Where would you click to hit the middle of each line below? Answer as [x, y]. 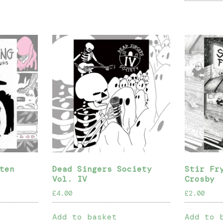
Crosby [200, 179]
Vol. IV [70, 179]
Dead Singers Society [102, 169]
